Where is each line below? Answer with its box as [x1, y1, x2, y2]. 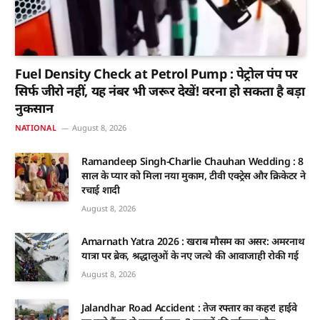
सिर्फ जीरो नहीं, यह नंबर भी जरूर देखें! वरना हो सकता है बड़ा [15, 82, 305, 100]
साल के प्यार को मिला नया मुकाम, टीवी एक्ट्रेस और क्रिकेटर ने [81, 169, 306, 183]
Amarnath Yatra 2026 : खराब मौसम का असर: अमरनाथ [81, 234, 305, 249]
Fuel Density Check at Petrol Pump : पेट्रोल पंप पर [15, 65, 298, 83]
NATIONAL [15, 122, 56, 134]
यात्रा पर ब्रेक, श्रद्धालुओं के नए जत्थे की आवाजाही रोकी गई [81, 249, 299, 263]
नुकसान [15, 99, 54, 117]
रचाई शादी [81, 183, 120, 197]
